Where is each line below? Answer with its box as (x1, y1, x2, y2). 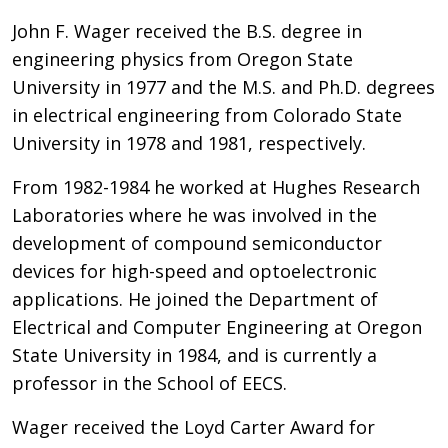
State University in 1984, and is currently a (12, 343, 377, 367)
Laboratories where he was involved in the (12, 203, 377, 227)
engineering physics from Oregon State (12, 47, 353, 71)
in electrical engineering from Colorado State (12, 103, 402, 127)
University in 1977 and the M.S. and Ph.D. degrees (12, 75, 435, 99)
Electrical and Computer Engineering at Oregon (12, 315, 422, 339)
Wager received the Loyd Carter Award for (12, 415, 375, 439)
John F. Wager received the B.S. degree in (12, 19, 362, 43)
